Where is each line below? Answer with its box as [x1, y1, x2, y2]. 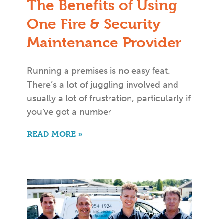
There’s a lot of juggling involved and [27, 79, 178, 90]
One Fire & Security [27, 16, 161, 33]
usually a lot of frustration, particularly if [27, 93, 191, 104]
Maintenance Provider [27, 34, 181, 51]
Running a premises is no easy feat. [27, 66, 170, 77]
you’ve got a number [27, 107, 111, 118]
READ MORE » [27, 130, 83, 139]
